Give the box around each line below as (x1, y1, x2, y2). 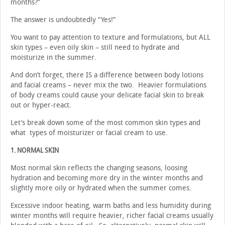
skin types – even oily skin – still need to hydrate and (11, 43, 179, 52)
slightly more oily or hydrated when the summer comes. (11, 184, 191, 193)
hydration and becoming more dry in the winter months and (11, 174, 203, 183)
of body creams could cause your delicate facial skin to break (11, 91, 204, 100)
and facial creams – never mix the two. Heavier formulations (11, 81, 206, 90)
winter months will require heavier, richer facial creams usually (11, 211, 213, 220)
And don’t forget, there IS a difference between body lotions (11, 71, 203, 80)
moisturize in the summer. (11, 53, 96, 62)
